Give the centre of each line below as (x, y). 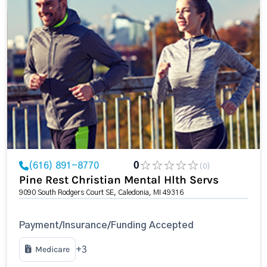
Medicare (52, 249)
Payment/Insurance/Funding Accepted (106, 225)
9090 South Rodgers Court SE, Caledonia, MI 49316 (101, 193)
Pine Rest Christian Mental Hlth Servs (119, 180)
